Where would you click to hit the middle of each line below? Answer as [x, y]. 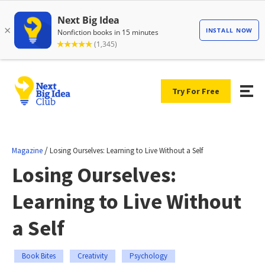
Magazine [27, 150]
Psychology [148, 256]
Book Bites [39, 256]
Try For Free [196, 91]
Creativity [93, 256]
